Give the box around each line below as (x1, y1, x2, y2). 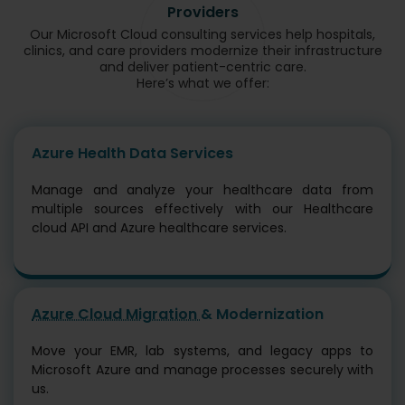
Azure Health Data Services (32, 142, 233, 164)
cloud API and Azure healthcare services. (32, 218, 287, 237)
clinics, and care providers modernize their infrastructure (23, 42, 382, 61)
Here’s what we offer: (136, 74, 269, 93)
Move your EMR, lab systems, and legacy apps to (32, 341, 373, 360)
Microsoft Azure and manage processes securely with (32, 360, 373, 379)
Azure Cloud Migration (32, 303, 201, 325)
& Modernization (201, 303, 324, 325)
